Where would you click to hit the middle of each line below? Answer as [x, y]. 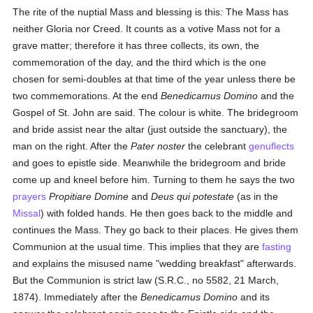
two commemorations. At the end [87, 96]
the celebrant [217, 146]
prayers [30, 196]
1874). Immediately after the [77, 297]
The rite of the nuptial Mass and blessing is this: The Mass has [151, 12]
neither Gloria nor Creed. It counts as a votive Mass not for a [147, 29]
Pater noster [158, 146]
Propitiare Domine [89, 196]
